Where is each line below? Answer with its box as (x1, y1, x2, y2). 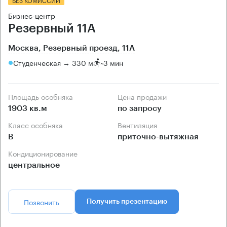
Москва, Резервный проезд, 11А (8, 44, 135, 52)
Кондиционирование (13, 147, 78, 159)
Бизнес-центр (8, 9, 55, 21)
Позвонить (24, 196, 59, 207)
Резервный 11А (8, 22, 96, 34)
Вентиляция (122, 119, 157, 130)
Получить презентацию (87, 198, 167, 205)
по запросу (118, 104, 162, 112)
